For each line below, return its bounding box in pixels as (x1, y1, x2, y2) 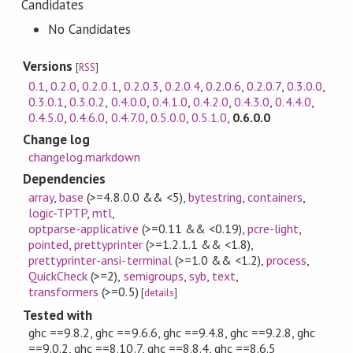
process (266, 251, 307, 268)
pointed (28, 236, 69, 252)
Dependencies (22, 170, 106, 188)
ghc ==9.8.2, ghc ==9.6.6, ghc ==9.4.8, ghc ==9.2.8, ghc (28, 325, 316, 341)
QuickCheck (28, 267, 88, 284)
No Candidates (47, 20, 132, 38)
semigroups (123, 267, 184, 284)
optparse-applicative (28, 220, 139, 236)
